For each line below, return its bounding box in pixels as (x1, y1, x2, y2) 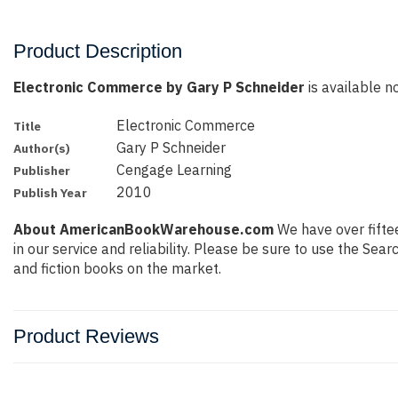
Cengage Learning (116, 161, 233, 179)
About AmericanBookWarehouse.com (13, 220, 274, 239)
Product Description (13, 40, 182, 62)
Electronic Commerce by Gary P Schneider (13, 78, 305, 96)
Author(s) (13, 140, 70, 156)
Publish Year (13, 185, 87, 201)
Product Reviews (13, 325, 159, 348)
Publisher (13, 163, 70, 179)
